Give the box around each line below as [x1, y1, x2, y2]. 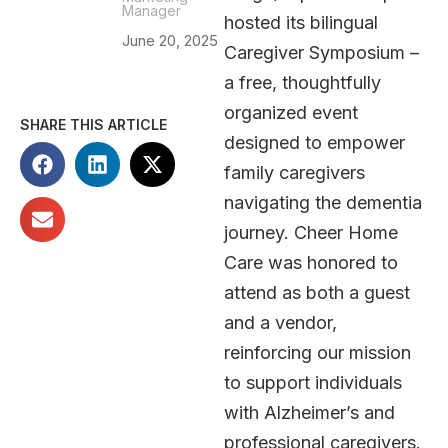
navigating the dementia [224, 191, 422, 213]
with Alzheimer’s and [224, 401, 395, 423]
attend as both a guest [224, 281, 410, 303]
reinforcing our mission [224, 341, 411, 363]
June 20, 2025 [122, 30, 218, 50]
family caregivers [224, 161, 365, 183]
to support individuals [224, 371, 402, 393]
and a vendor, [224, 311, 337, 333]
